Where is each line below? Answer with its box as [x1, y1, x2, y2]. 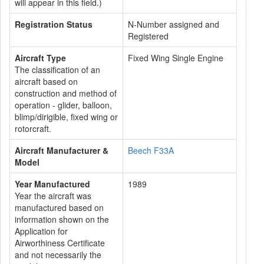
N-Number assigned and [128, 18, 219, 30]
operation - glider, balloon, [15, 99, 112, 111]
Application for [15, 225, 68, 237]
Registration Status [15, 18, 93, 30]
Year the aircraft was [15, 190, 91, 202]
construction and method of [15, 87, 117, 99]
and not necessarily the [15, 249, 101, 260]
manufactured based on [15, 202, 104, 213]
